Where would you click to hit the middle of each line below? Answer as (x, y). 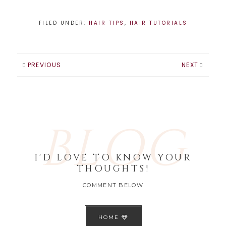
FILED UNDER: (64, 23)
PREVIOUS (44, 65)
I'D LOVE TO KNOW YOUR (113, 157)
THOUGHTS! (113, 168)
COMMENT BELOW (113, 185)
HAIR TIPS (107, 23)
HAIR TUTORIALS (158, 23)
